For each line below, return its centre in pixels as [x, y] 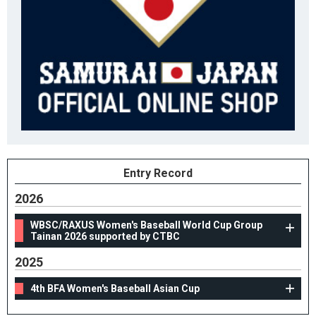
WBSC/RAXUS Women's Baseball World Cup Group [146, 225]
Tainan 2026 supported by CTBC [105, 237]
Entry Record [158, 174]
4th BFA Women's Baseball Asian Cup [115, 289]
